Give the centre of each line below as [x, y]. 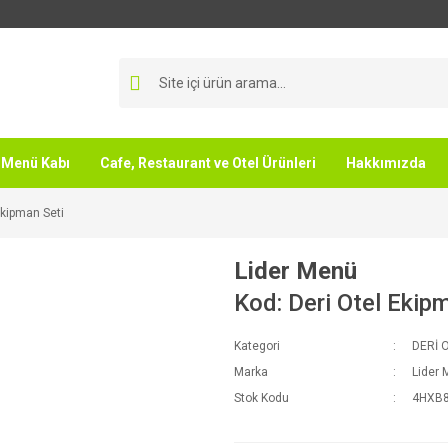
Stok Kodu [261, 398]
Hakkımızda [386, 162]
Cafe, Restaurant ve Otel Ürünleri [208, 162]
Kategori [257, 346]
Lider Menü [295, 271]
